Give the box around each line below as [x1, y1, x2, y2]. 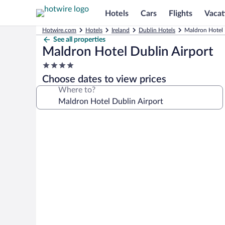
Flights [169, 9, 192, 18]
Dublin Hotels [139, 27, 175, 33]
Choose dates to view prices [42, 74, 166, 84]
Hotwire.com [42, 27, 76, 33]
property [42, 80, 72, 88]
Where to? [58, 86, 95, 94]
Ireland [111, 27, 130, 33]
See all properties [53, 36, 105, 43]
